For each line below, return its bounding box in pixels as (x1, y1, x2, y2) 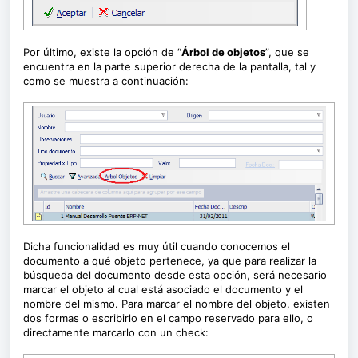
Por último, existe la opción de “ (23, 46, 181, 58)
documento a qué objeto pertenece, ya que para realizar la (23, 254, 316, 267)
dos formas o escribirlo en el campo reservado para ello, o (23, 312, 313, 324)
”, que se (265, 46, 309, 58)
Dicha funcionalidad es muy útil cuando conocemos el (23, 240, 290, 253)
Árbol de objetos (181, 46, 265, 58)
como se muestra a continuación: (23, 74, 189, 87)
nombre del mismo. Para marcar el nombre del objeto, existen (23, 297, 330, 310)
